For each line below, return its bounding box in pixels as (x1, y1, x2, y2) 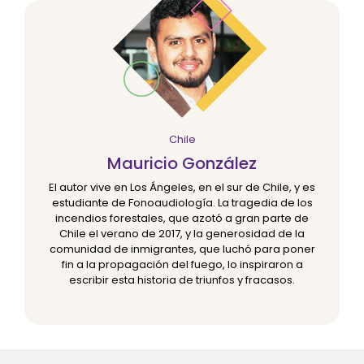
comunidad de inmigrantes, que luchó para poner (49, 241, 315, 258)
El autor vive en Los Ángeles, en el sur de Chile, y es (49, 180, 315, 196)
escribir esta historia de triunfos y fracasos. (69, 272, 295, 288)
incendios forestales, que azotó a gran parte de (55, 210, 309, 227)
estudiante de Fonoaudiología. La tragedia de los (51, 195, 313, 211)
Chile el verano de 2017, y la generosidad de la (59, 226, 305, 242)
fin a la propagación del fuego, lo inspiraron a (61, 257, 303, 273)
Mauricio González (107, 152, 257, 175)
